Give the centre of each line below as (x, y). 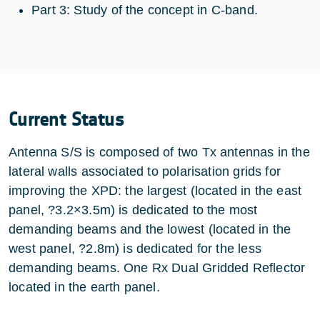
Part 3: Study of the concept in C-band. (145, 10)
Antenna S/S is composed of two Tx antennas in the (159, 152)
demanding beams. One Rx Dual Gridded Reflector (157, 267)
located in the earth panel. (84, 287)
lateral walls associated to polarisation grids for (145, 171)
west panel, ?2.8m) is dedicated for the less (135, 248)
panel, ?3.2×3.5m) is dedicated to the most (133, 210)
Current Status (67, 119)
